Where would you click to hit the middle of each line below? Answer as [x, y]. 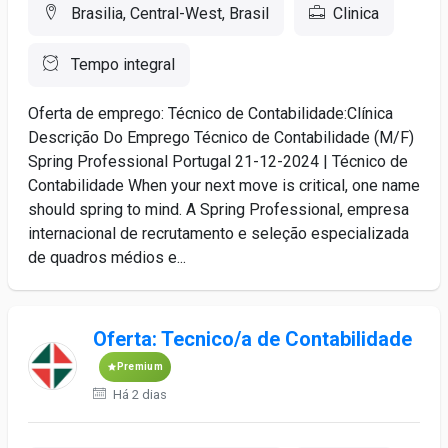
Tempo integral [121, 64]
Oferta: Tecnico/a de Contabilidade [252, 339]
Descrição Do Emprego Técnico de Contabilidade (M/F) [221, 137]
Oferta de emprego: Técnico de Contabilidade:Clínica [210, 113]
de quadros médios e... [107, 257]
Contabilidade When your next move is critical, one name [224, 185]
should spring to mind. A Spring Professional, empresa [218, 209]
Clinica [356, 13]
